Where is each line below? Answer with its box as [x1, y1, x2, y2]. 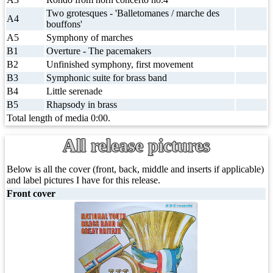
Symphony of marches [46, 32, 133, 43]
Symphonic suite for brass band [46, 73, 167, 83]
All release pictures [63, 135, 210, 155]
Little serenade [46, 86, 102, 96]
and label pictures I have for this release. [7, 175, 160, 185]
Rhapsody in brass [46, 99, 117, 110]
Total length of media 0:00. [7, 113, 110, 123]
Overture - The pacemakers [46, 46, 151, 56]
